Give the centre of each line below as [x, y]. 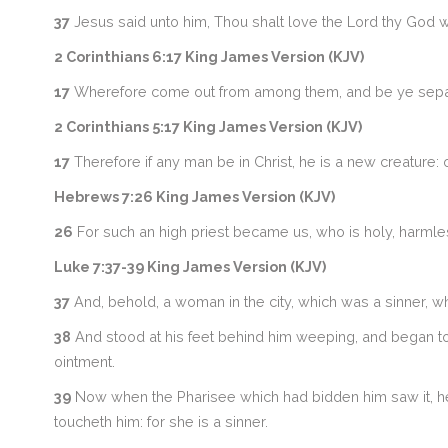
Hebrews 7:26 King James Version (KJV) [194, 196]
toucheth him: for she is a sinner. [160, 421]
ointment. [84, 361]
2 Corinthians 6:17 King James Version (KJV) [208, 56]
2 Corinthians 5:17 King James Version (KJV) [207, 126]
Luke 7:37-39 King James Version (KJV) [189, 266]
